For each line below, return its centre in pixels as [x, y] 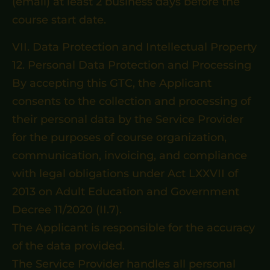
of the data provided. [68, 246]
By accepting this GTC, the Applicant [112, 83]
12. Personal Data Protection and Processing [132, 65]
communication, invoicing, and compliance [130, 155]
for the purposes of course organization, [119, 137]
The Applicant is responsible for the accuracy [133, 228]
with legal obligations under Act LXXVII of [125, 174]
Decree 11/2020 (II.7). [67, 210]
